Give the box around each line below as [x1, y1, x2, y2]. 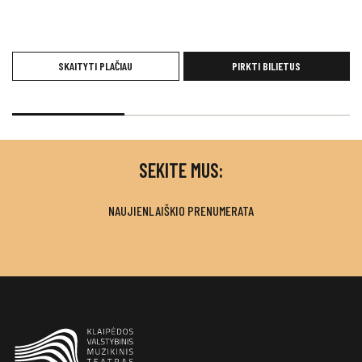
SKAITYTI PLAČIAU [58, 58, 133, 73]
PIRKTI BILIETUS [232, 58, 301, 73]
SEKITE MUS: [139, 158, 223, 182]
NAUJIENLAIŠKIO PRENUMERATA [108, 202, 254, 218]
